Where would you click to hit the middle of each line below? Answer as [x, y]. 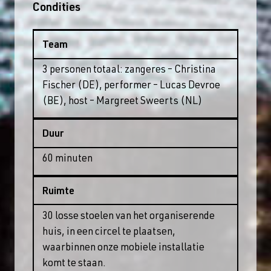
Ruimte [59, 192]
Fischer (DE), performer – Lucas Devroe [132, 87]
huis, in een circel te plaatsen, [109, 232]
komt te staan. [74, 264]
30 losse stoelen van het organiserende [129, 217]
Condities [57, 8]
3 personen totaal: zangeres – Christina [129, 71]
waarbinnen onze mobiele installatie [124, 248]
